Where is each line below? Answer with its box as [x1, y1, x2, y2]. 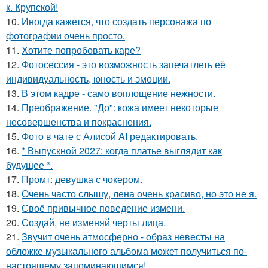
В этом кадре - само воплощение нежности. [22, 86, 215, 100]
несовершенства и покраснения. [6, 115, 151, 129]
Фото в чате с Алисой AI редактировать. [22, 129, 198, 144]
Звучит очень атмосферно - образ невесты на [22, 230, 225, 244]
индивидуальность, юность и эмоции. [6, 72, 170, 86]
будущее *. [6, 158, 53, 172]
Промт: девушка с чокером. [22, 172, 142, 187]
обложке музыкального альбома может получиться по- [6, 244, 247, 258]
